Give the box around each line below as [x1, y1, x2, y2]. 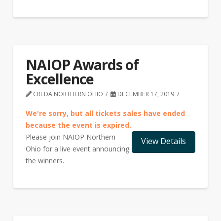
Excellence [25, 69, 94, 88]
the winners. [25, 155, 66, 165]
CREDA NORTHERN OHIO [31, 89, 103, 98]
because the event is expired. [25, 120, 131, 130]
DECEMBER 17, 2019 [116, 89, 175, 98]
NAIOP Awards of [25, 54, 139, 74]
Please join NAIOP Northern [25, 132, 115, 142]
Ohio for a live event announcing [25, 144, 130, 153]
